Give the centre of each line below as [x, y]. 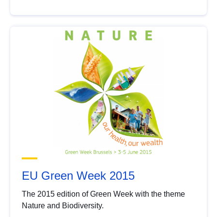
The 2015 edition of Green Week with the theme [104, 194]
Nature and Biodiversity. [63, 206]
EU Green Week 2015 [78, 176]
